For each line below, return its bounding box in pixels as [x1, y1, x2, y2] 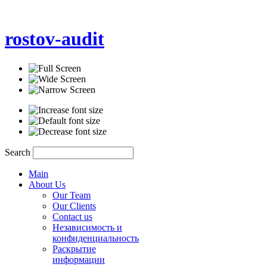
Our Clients [52, 200, 96, 211]
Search [5, 147, 33, 157]
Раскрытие [52, 243, 96, 254]
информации [52, 254, 105, 265]
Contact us [52, 211, 92, 222]
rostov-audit [5, 28, 104, 50]
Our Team [52, 190, 91, 200]
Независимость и [52, 222, 122, 232]
